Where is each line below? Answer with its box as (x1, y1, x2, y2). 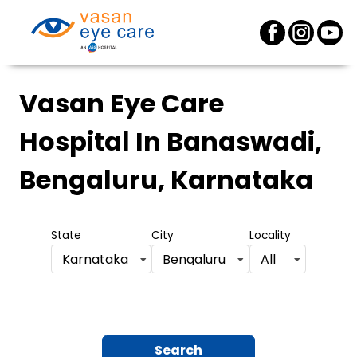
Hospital (19, 124, 130, 159)
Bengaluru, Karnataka (19, 162, 313, 198)
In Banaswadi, (130, 124, 322, 159)
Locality (249, 228, 291, 243)
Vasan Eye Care (19, 85, 224, 121)
